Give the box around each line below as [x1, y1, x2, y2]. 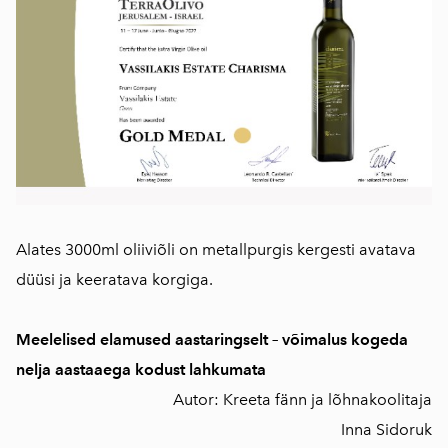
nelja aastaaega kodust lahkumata [16, 360, 266, 380]
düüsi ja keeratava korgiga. [16, 270, 213, 290]
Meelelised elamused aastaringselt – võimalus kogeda [16, 330, 408, 350]
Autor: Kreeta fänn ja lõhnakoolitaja [173, 390, 432, 410]
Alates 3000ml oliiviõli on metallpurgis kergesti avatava [16, 240, 416, 260]
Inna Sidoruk [337, 420, 432, 440]
